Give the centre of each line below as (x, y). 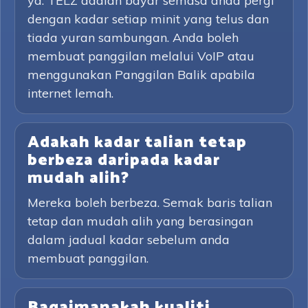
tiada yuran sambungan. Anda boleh (133, 37)
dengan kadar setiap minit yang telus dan (148, 19)
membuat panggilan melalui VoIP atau (141, 56)
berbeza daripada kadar (124, 161)
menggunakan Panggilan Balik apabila (141, 75)
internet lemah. (70, 93)
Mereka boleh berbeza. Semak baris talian (150, 202)
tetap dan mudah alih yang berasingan (140, 221)
